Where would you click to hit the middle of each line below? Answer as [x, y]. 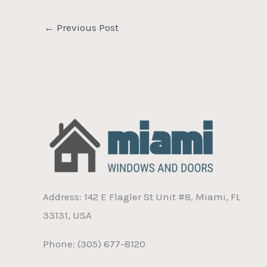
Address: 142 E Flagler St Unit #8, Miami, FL [142, 197]
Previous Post [86, 27]
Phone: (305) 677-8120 [94, 244]
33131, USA [67, 215]
